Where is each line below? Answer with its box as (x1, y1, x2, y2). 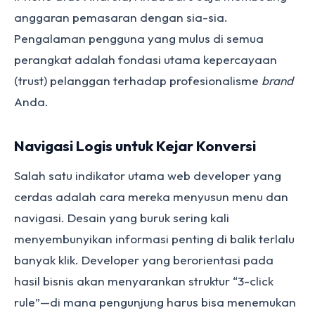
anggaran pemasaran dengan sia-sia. (14, 10, 228, 25)
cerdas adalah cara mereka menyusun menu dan (14, 189, 288, 204)
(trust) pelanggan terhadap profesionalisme (14, 73, 262, 88)
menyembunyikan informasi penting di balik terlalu (14, 231, 295, 246)
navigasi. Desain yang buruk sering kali (14, 210, 229, 225)
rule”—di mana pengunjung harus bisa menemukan (14, 295, 296, 309)
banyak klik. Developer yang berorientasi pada (14, 252, 274, 267)
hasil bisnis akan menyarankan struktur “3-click (14, 274, 274, 288)
